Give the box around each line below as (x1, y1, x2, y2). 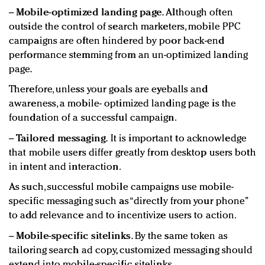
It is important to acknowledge (108, 134, 247, 144)
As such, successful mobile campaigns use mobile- (9, 182, 234, 193)
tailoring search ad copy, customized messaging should (9, 245, 253, 256)
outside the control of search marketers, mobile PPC (9, 22, 241, 33)
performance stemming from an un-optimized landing (9, 50, 248, 61)
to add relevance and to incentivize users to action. (9, 211, 237, 221)
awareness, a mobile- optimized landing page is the (9, 99, 237, 109)
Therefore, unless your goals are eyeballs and (9, 85, 208, 95)
